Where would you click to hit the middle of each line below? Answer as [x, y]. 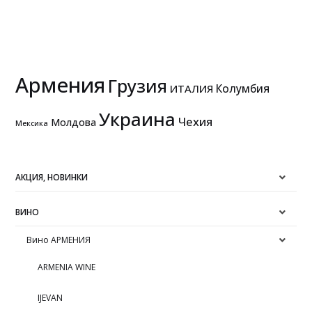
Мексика [32, 123]
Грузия [138, 85]
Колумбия [243, 88]
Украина [138, 119]
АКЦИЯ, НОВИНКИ [52, 177]
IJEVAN [50, 297]
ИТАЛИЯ [192, 88]
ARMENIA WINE [67, 267]
